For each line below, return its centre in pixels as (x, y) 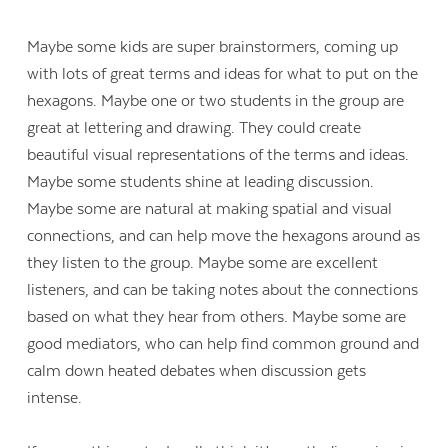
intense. (55, 397)
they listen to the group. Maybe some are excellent (203, 262)
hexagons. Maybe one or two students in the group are (216, 100)
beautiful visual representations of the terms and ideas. (220, 154)
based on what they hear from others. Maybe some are (217, 316)
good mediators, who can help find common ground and (223, 343)
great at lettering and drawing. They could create (194, 127)
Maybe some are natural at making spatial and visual (210, 208)
